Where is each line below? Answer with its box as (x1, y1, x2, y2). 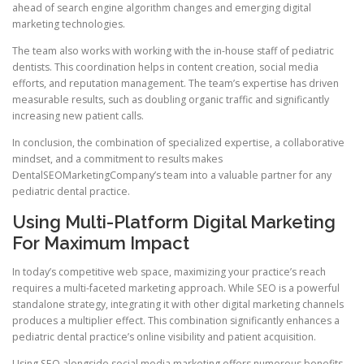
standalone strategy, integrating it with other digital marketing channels (12, 297, 344, 311)
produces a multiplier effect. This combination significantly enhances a (12, 313, 340, 327)
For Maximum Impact (12, 232, 189, 253)
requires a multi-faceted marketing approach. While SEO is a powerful (12, 280, 340, 295)
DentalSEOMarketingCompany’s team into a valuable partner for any (12, 168, 331, 183)
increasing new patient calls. (12, 109, 144, 123)
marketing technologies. (12, 17, 125, 32)
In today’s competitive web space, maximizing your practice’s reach (12, 264, 326, 279)
